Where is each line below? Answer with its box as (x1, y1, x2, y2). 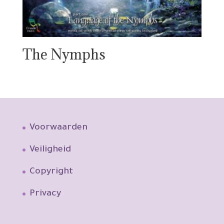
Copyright (29, 167, 73, 177)
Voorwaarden (29, 123, 87, 133)
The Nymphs (22, 45, 105, 63)
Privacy (29, 189, 61, 199)
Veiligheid (29, 145, 71, 155)
